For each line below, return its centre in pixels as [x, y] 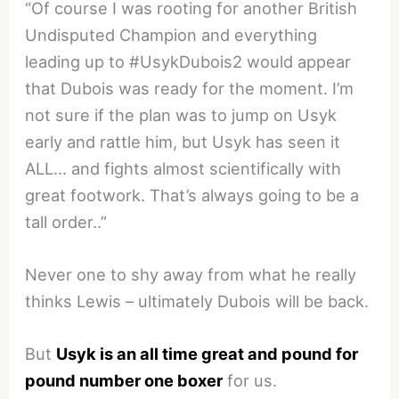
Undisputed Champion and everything [171, 34]
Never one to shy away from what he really [191, 274]
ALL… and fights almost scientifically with [183, 168]
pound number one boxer [124, 381]
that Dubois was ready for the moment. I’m [190, 88]
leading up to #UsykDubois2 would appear [188, 61]
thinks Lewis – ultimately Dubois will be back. [197, 301]
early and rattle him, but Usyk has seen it [183, 141]
